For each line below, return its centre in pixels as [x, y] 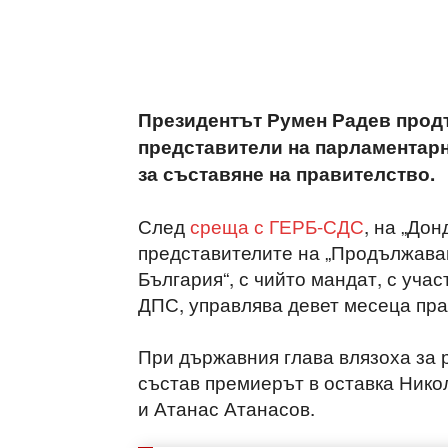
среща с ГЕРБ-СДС [277, 225]
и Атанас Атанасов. [226, 407]
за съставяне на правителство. [286, 173]
